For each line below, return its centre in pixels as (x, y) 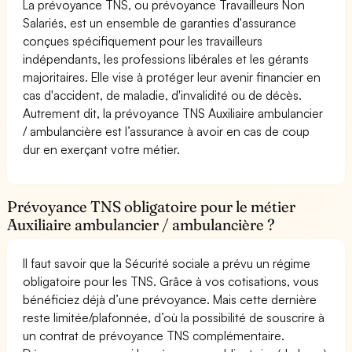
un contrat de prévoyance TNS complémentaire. (154, 335)
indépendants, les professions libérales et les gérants (166, 59)
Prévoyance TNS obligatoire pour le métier (152, 206)
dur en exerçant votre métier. (102, 149)
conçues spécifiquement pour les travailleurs (143, 40)
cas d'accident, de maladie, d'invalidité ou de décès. (163, 95)
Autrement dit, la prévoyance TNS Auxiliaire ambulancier (173, 113)
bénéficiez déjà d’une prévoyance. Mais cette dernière (170, 299)
